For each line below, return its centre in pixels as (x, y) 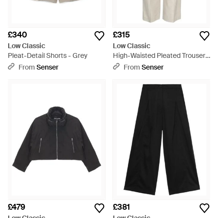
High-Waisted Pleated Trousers (161, 55)
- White (124, 65)
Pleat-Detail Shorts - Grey (48, 55)
